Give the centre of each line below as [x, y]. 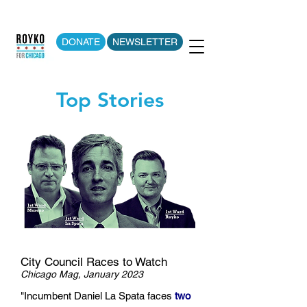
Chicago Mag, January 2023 [82, 274]
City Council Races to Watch [94, 262]
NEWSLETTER [145, 42]
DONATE [81, 42]
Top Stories [110, 100]
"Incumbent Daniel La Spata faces [98, 296]
